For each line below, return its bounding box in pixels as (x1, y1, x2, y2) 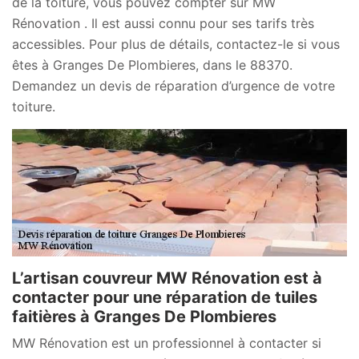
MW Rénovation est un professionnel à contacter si (12, 334, 321, 351)
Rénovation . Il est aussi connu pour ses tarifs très (12, 14, 314, 31)
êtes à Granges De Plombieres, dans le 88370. (12, 56, 292, 73)
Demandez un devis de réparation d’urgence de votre (12, 77, 335, 94)
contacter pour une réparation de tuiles (12, 287, 317, 307)
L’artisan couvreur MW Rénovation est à (12, 268, 322, 288)
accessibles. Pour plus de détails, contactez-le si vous (12, 35, 340, 52)
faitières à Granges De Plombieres (12, 306, 276, 326)
